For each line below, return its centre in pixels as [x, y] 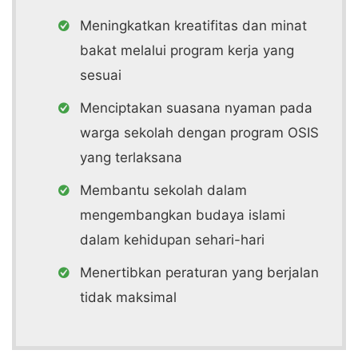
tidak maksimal [128, 297]
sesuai [101, 75]
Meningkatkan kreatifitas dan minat [193, 26]
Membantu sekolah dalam [163, 190]
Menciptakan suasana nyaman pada [196, 108]
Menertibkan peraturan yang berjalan [199, 272]
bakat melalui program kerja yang [187, 50]
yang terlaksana [131, 157]
